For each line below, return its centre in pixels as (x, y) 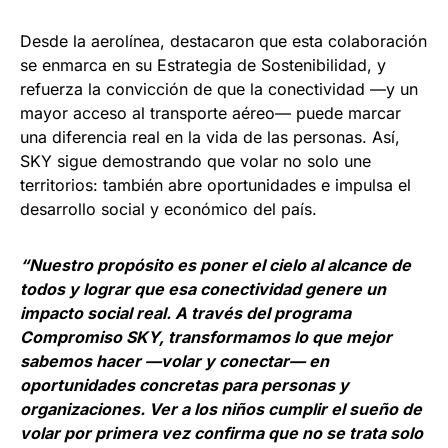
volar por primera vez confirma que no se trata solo (221, 432)
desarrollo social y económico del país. (168, 208)
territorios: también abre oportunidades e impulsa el (215, 184)
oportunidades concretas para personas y (184, 384)
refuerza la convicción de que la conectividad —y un (219, 88)
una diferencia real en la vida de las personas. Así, (210, 136)
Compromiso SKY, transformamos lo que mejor (206, 336)
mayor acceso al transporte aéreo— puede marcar (210, 112)
